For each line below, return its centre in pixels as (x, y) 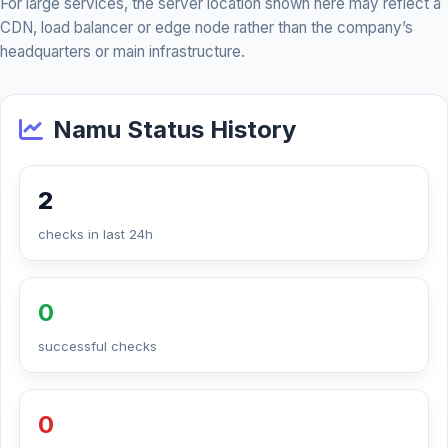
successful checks (97, 346)
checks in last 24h (95, 234)
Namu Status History (174, 129)
